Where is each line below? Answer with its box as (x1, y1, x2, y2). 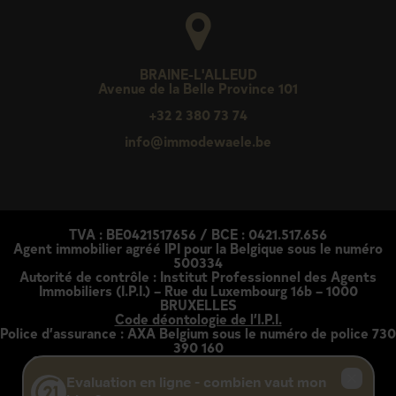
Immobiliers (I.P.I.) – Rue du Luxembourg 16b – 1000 (38, 280, 358, 301)
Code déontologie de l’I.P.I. (114, 308, 282, 329)
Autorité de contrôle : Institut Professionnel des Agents (19, 266, 377, 286)
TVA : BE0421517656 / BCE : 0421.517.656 (69, 224, 327, 244)
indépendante (154, 365, 242, 385)
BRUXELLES (159, 294, 237, 315)
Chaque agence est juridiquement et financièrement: (30, 351, 366, 371)
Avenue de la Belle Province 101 (98, 78, 298, 98)
